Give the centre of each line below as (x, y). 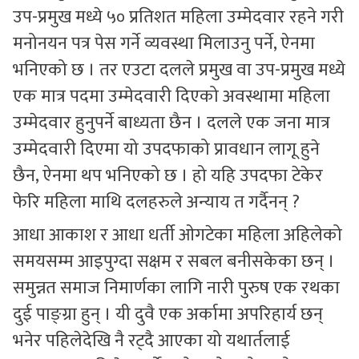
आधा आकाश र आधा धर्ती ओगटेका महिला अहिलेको (177, 235)
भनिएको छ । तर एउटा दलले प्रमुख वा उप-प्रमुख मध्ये (179, 70)
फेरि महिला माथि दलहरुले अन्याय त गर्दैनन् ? (156, 202)
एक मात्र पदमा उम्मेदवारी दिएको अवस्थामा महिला (171, 97)
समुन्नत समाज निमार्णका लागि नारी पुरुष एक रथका (176, 288)
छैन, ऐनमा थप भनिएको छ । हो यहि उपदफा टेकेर (168, 176)
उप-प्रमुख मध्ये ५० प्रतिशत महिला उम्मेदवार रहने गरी (178, 17)
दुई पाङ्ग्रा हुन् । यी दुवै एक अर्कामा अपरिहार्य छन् (168, 315)
